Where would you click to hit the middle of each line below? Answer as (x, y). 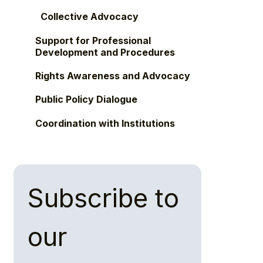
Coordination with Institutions (105, 123)
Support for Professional (93, 40)
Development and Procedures (105, 52)
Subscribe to (104, 198)
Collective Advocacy (90, 17)
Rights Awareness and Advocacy (113, 75)
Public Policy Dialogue (86, 100)
